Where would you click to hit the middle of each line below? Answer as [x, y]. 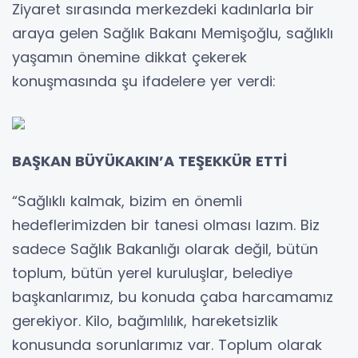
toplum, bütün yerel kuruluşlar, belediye [152, 273]
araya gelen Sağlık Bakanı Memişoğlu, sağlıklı [173, 34]
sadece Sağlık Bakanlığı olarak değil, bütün [165, 249]
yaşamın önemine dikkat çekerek [129, 58]
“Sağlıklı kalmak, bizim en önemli [127, 201]
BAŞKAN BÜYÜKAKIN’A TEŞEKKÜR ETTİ [149, 161]
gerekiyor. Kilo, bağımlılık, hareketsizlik [145, 321]
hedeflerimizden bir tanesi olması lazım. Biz [166, 225]
